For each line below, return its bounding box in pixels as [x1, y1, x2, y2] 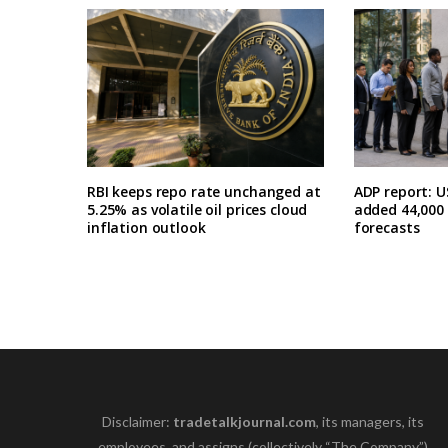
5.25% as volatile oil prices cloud [87, 199, 308, 219]
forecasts [353, 217, 420, 237]
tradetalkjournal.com [173, 412, 317, 430]
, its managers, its [316, 412, 425, 430]
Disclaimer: [102, 412, 174, 430]
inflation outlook [87, 217, 206, 237]
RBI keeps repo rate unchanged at [87, 181, 321, 201]
